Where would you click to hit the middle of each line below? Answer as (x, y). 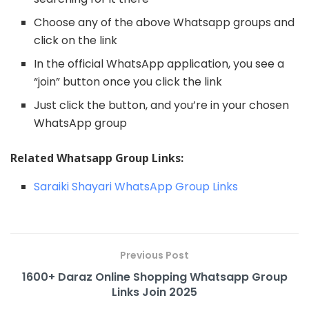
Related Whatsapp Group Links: (97, 158)
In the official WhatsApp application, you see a (159, 64)
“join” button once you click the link (128, 82)
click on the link (76, 41)
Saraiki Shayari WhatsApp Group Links (136, 187)
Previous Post (154, 256)
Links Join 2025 (154, 292)
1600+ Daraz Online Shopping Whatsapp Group (154, 277)
